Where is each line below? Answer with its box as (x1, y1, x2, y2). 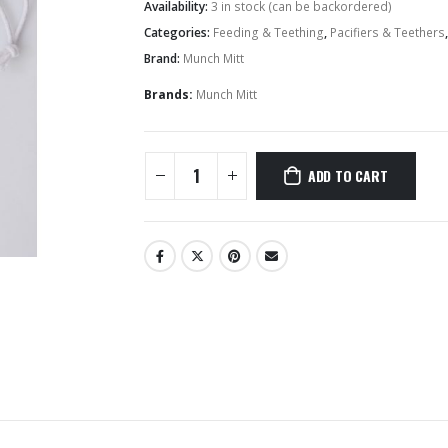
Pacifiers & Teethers (330, 24, 445, 42)
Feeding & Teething (213, 24, 324, 42)
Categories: (144, 24, 213, 42)
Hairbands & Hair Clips (313, 47, 443, 64)
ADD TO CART (307, 164, 388, 186)
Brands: (144, 86, 196, 104)
